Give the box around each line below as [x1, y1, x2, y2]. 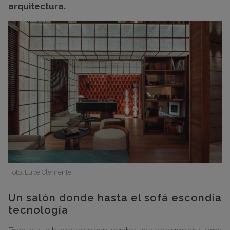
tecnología [8, 204, 68, 217]
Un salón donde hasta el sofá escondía [8, 191, 222, 204]
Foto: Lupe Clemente [8, 168, 71, 177]
